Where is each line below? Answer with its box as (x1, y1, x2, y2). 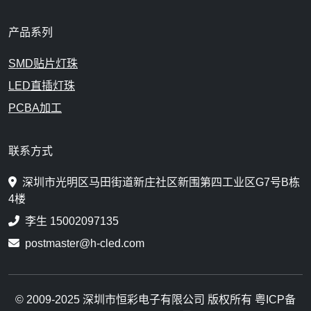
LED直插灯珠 (8, 80, 75, 92)
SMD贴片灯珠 (8, 58, 78, 70)
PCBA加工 (8, 102, 62, 115)
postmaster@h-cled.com (25, 237, 144, 250)
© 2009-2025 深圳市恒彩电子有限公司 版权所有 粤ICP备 (15, 294, 296, 306)
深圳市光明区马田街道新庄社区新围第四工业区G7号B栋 (22, 176, 300, 189)
